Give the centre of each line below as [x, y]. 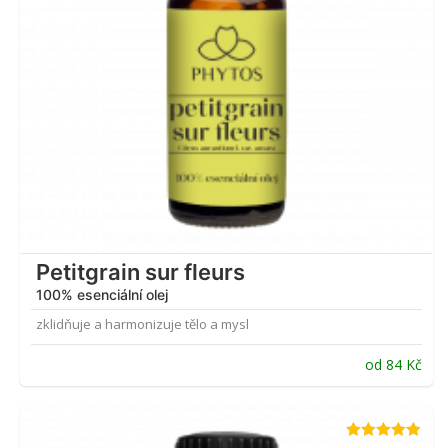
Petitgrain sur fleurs [140, 272]
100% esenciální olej [102, 295]
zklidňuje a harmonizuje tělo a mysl [142, 324]
